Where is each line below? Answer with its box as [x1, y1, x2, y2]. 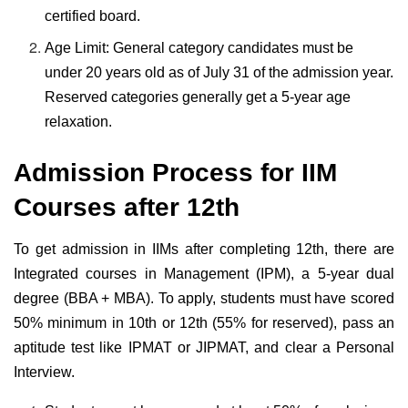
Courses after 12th [14, 193, 240, 222]
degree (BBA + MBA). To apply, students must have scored [14, 291, 394, 307]
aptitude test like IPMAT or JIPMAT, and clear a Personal [14, 340, 394, 356]
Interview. [14, 364, 75, 381]
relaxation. [45, 114, 113, 130]
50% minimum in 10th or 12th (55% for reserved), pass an [14, 315, 394, 331]
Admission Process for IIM [14, 158, 337, 188]
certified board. [45, 8, 145, 25]
